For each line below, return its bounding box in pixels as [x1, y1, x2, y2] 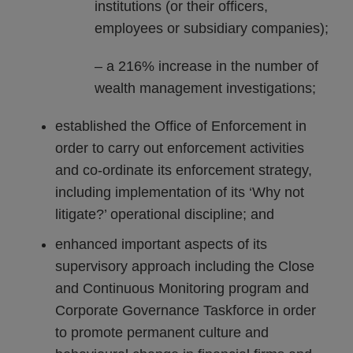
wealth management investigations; [95, 80, 316, 96]
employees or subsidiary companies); [95, 20, 329, 36]
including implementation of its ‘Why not [55, 184, 304, 200]
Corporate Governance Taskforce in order [55, 303, 316, 318]
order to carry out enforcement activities [55, 140, 304, 156]
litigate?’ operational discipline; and [55, 206, 274, 222]
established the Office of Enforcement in [55, 118, 307, 134]
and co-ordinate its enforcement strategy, [55, 162, 312, 178]
